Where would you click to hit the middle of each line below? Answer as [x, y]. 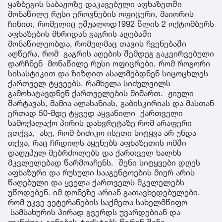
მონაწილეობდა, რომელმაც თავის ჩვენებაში [97, 43]
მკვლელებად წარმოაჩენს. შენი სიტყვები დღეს [104, 162]
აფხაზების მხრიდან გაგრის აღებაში [80, 33]
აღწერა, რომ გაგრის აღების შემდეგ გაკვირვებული [111, 53]
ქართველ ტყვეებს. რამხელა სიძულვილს [89, 83]
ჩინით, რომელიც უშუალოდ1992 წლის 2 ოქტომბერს [111, 24]
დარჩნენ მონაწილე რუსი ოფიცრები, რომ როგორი [109, 63]
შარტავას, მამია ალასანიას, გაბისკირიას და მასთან [111, 103]
